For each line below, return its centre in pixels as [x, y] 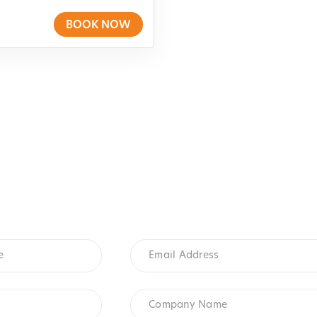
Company [159, 294]
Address [155, 258]
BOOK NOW [98, 26]
